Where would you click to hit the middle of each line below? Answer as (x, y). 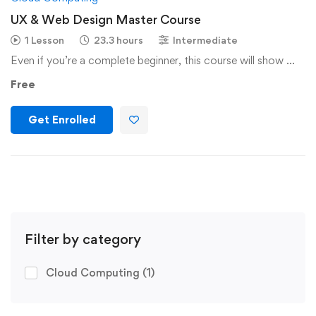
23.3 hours (119, 40)
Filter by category (83, 239)
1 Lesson (44, 40)
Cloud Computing (94, 273)
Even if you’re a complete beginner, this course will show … (153, 61)
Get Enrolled (62, 120)
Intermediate (205, 40)
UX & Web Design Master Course (106, 20)
